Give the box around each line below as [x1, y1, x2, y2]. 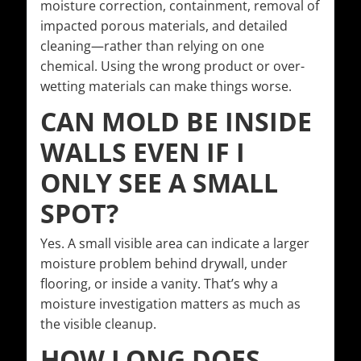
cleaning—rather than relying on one [40, 37, 264, 56]
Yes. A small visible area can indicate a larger [40, 234, 309, 253]
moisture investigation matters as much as [40, 295, 301, 313]
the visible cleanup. [40, 315, 156, 334]
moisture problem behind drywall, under [40, 255, 288, 273]
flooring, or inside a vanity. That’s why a [40, 275, 278, 293]
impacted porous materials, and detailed [40, 17, 288, 35]
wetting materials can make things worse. [40, 77, 292, 96]
